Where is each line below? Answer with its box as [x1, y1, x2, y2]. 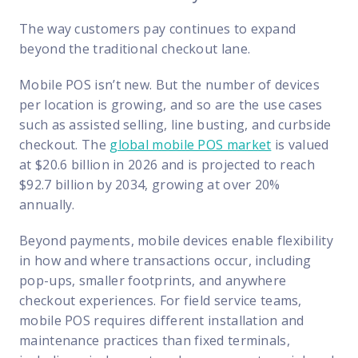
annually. [19, 195, 75, 213]
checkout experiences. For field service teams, [19, 291, 302, 309]
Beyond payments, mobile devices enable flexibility [19, 231, 333, 249]
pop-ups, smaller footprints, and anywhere [19, 271, 287, 289]
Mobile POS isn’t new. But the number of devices [19, 75, 320, 93]
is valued [271, 135, 329, 153]
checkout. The [19, 135, 110, 153]
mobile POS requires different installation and [19, 311, 304, 329]
